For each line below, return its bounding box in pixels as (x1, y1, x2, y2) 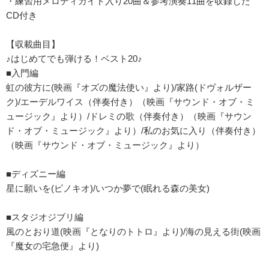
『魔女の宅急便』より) (6, 241, 99, 251)
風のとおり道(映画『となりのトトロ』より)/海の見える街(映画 (6, 226, 261, 237)
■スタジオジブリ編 (6, 212, 83, 222)
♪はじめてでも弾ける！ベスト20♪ (6, 53, 142, 64)
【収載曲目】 (6, 39, 60, 49)
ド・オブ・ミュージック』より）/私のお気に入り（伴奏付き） (6, 125, 261, 136)
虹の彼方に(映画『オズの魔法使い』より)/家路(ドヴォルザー (6, 82, 252, 92)
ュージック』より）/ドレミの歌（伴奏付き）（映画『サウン (6, 111, 252, 121)
